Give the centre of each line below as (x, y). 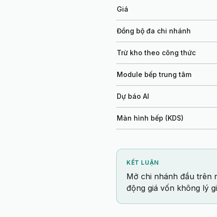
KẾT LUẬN (143, 163)
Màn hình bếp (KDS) (150, 118)
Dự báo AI (133, 96)
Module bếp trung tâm (154, 74)
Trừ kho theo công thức (156, 53)
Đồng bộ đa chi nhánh (154, 31)
